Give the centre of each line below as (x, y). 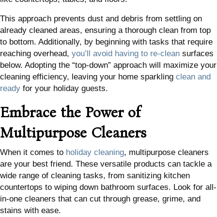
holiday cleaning (95, 153)
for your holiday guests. (64, 89)
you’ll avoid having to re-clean (126, 54)
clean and (193, 77)
